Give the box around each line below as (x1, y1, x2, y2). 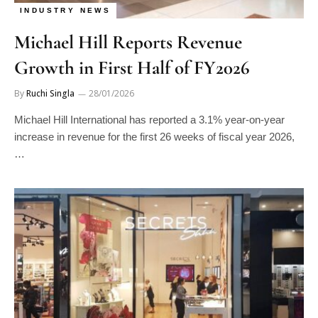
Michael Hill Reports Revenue (14, 31, 242, 54)
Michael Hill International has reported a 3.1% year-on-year (14, 114, 285, 126)
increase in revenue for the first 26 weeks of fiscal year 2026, (14, 131, 295, 143)
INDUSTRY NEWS (20, 6, 111, 14)
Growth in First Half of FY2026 (14, 56, 250, 79)
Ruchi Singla (26, 87, 75, 99)
